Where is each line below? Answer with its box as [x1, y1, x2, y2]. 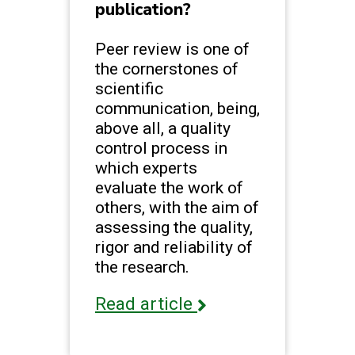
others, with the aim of [95, 197, 259, 217]
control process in [95, 137, 227, 158]
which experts [95, 157, 197, 177]
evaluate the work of [95, 177, 243, 197]
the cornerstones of [95, 58, 239, 78]
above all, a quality [95, 117, 231, 138]
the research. [95, 256, 189, 277]
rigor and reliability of [95, 236, 253, 257]
